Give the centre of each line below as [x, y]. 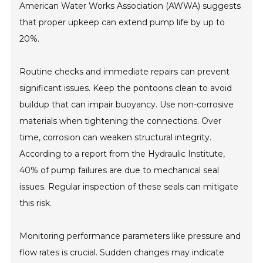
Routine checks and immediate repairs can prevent [125, 72]
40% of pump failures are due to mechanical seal [119, 171]
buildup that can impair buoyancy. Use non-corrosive [127, 105]
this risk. [36, 203]
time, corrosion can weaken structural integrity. [116, 138]
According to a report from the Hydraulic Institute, [122, 154]
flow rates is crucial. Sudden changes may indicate [122, 253]
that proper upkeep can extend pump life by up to [122, 23]
